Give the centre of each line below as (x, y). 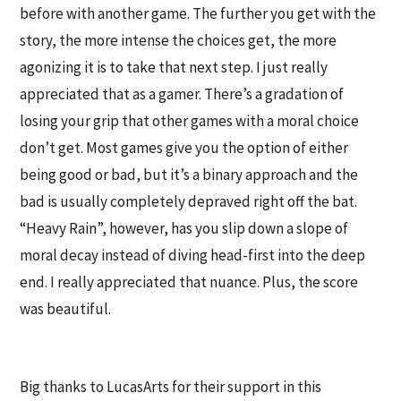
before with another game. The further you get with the (198, 13)
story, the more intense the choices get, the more (179, 40)
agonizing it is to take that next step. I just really (174, 67)
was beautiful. (66, 308)
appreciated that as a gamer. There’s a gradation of (182, 94)
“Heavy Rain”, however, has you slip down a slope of (184, 228)
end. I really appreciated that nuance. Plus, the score (189, 282)
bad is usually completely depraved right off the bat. (189, 201)
